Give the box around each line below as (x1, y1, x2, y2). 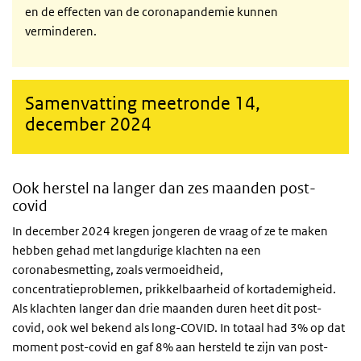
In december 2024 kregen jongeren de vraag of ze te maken (12, 223, 328, 239)
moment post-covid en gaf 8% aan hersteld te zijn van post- (12, 339, 328, 355)
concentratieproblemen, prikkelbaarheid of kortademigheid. (12, 281, 336, 297)
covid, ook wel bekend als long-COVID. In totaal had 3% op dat (12, 320, 345, 335)
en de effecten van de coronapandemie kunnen (25, 4, 278, 19)
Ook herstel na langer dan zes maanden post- (12, 179, 316, 197)
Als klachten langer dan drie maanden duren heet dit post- (12, 301, 322, 316)
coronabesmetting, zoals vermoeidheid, (12, 262, 223, 277)
